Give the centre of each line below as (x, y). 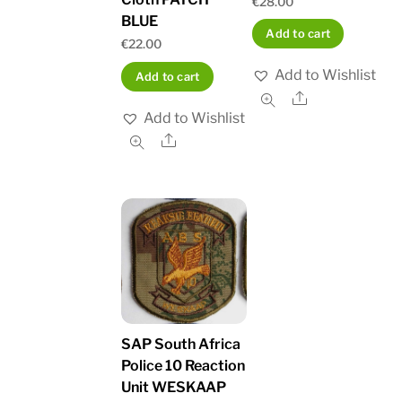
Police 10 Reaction (184, 365)
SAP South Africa (181, 344)
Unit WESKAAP (174, 387)
